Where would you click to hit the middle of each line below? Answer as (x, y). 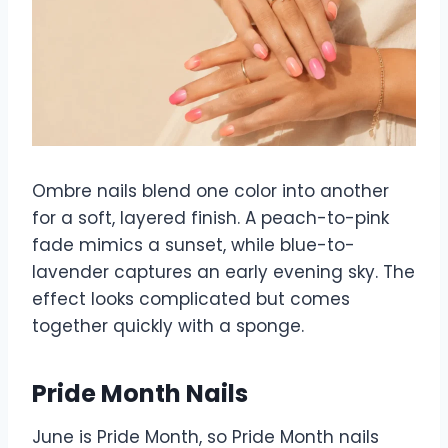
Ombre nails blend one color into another (210, 190)
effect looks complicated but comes (191, 298)
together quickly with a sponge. (168, 325)
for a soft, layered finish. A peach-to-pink (210, 217)
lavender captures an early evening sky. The (223, 271)
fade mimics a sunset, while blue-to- (193, 244)
